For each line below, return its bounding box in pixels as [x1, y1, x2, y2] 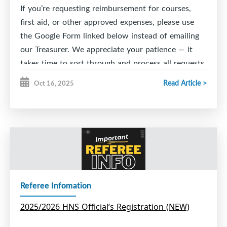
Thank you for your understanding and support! [20, 71, 192, 83]
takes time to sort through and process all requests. [20, 57, 206, 69]
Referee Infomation [20, 179, 91, 191]
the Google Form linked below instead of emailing [20, 30, 199, 42]
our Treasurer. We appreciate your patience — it [20, 44, 193, 55]
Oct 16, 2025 [34, 79, 74, 88]
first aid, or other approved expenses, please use [20, 16, 194, 28]
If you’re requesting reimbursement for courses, [20, 3, 191, 14]
